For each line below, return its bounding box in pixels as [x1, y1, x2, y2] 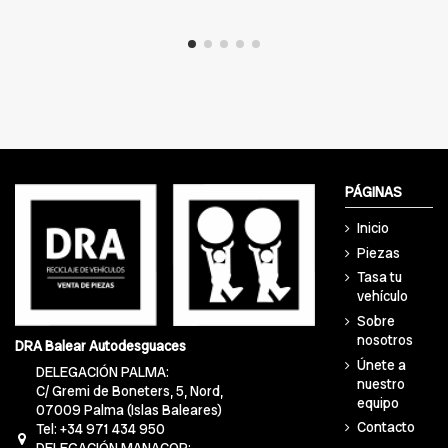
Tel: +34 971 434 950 [36, 420, 166, 439]
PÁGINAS [345, 183, 402, 202]
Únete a [357, 355, 406, 374]
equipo [357, 393, 399, 412]
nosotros [357, 331, 413, 350]
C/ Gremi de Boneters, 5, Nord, [36, 382, 224, 401]
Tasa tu [357, 268, 402, 287]
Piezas [357, 243, 400, 262]
